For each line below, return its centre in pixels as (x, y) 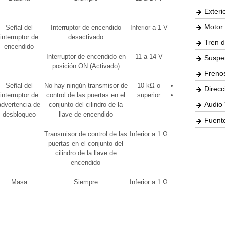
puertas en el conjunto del (86, 143)
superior (149, 95)
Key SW (201, 95)
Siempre (86, 182)
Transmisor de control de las (86, 134)
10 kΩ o (149, 86)
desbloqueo (19, 114)
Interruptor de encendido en (86, 57)
